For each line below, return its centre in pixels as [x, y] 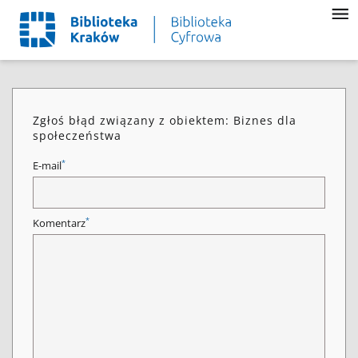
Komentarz [59, 223]
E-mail [47, 166]
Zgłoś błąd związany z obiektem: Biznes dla [165, 120]
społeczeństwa [77, 135]
